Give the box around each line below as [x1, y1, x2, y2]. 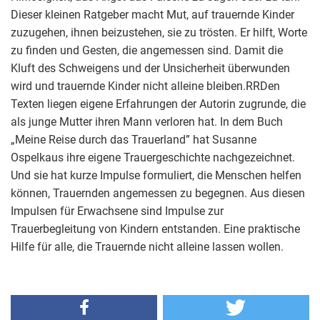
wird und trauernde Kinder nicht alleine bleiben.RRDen [11, 79, 280, 93]
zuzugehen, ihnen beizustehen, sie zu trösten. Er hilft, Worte [11, 25, 307, 39]
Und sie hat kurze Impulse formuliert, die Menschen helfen [11, 168, 301, 182]
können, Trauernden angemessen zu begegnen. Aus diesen [11, 186, 305, 200]
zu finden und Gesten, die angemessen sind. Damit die [11, 43, 283, 57]
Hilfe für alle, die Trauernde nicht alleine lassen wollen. [11, 239, 284, 254]
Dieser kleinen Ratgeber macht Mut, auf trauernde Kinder [11, 7, 294, 21]
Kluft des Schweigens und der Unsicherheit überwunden [11, 61, 290, 75]
